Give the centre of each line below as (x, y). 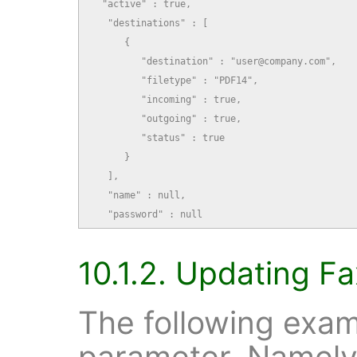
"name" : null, (138, 195)
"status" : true (158, 137)
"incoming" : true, (166, 99)
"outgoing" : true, (166, 118)
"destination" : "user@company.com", (214, 61)
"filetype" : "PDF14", (175, 80)
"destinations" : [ (149, 23)
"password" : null (147, 214)
